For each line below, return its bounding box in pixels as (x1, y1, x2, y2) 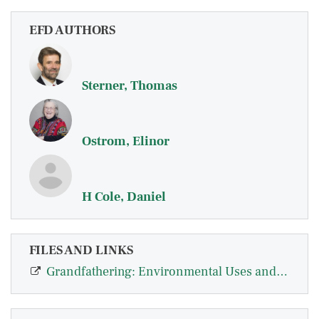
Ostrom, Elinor (82, 133, 169, 150)
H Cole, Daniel (82, 189, 166, 205)
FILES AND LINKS (29, 242, 133, 258)
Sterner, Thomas (82, 78, 177, 94)
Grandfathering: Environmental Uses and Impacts (276, 263, 288, 281)
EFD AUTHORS (29, 22, 115, 38)
